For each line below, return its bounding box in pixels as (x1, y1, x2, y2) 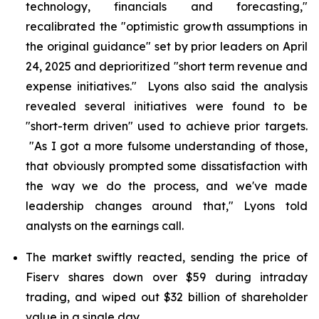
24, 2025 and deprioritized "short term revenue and (26, 59, 308, 73)
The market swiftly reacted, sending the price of (26, 250, 308, 264)
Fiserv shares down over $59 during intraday (26, 270, 308, 284)
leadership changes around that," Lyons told (26, 199, 308, 213)
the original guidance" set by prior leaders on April (26, 39, 308, 53)
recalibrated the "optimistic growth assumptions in (26, 19, 308, 33)
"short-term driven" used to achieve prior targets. (26, 119, 308, 133)
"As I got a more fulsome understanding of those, (26, 139, 308, 153)
